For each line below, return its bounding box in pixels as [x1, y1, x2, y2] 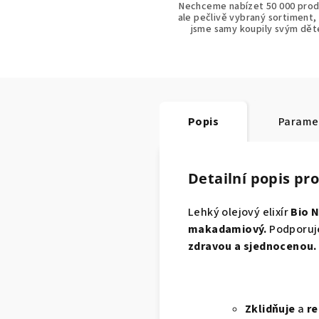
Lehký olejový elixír [188, 204, 288, 220]
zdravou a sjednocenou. [188, 238, 317, 254]
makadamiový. [188, 221, 267, 237]
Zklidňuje [245, 300, 296, 317]
